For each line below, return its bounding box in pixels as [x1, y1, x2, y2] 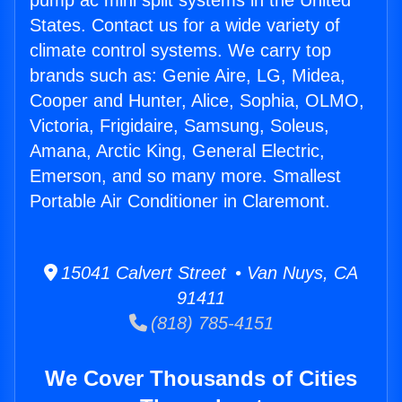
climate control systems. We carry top [30, 40, 331, 61]
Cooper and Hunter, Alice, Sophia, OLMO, [30, 91, 364, 111]
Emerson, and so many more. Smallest [30, 166, 341, 187]
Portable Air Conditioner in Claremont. [30, 191, 330, 212]
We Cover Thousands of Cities [45, 366, 357, 391]
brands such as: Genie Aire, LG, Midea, [30, 66, 345, 86]
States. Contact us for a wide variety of [30, 15, 340, 36]
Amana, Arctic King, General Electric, [30, 141, 325, 162]
